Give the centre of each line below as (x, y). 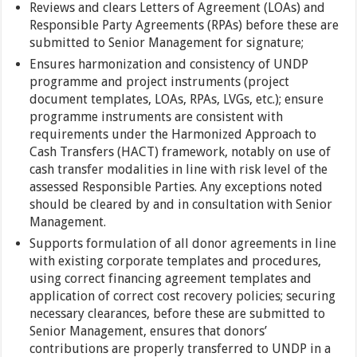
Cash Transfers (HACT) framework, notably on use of (180, 152)
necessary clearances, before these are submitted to (178, 314)
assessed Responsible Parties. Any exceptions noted (177, 187)
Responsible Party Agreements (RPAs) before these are (184, 25)
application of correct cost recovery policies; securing (183, 296)
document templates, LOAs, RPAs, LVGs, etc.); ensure (177, 99)
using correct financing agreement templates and (171, 279)
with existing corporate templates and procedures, (176, 261)
